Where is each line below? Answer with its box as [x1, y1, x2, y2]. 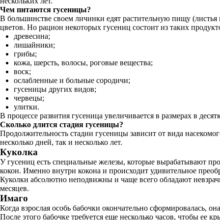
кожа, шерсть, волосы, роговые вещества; [14, 58, 153, 67]
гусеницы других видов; [14, 85, 96, 93]
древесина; [14, 32, 50, 40]
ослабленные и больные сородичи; [14, 76, 130, 84]
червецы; [14, 94, 44, 102]
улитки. [14, 103, 39, 111]
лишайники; [14, 41, 55, 49]
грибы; [14, 50, 37, 58]
